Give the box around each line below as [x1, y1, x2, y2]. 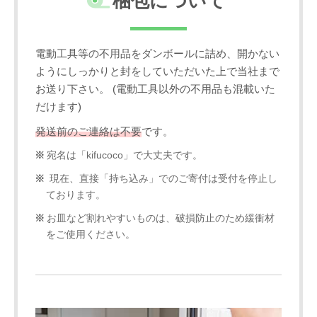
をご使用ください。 [46, 229, 135, 241]
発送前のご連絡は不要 [35, 125, 142, 138]
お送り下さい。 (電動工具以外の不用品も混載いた [35, 83, 275, 96]
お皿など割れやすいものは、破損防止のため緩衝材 [46, 213, 275, 224]
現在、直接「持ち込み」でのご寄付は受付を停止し [46, 173, 277, 185]
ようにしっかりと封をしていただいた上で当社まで [35, 65, 279, 78]
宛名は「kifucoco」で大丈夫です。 [46, 150, 202, 161]
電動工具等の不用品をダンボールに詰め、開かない [35, 47, 279, 60]
